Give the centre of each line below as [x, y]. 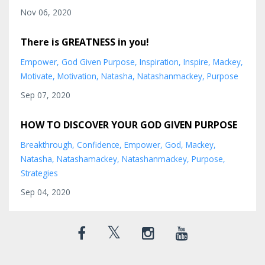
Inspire [196, 62]
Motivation [77, 76]
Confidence [98, 144]
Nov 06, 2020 [46, 12]
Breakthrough [46, 144]
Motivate [37, 76]
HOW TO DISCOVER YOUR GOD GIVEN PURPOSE [129, 125]
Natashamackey [87, 159]
